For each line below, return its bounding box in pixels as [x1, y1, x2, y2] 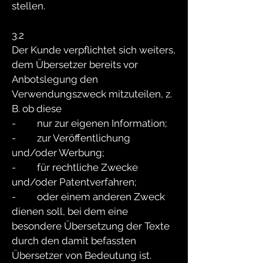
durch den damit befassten [12, 235, 136, 247]
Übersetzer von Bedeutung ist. [12, 249, 151, 261]
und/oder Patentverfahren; [12, 176, 136, 188]
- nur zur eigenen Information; [12, 117, 167, 129]
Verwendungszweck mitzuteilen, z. [12, 88, 172, 100]
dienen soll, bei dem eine [12, 205, 128, 217]
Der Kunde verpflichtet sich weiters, [12, 44, 176, 56]
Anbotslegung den [12, 73, 98, 85]
